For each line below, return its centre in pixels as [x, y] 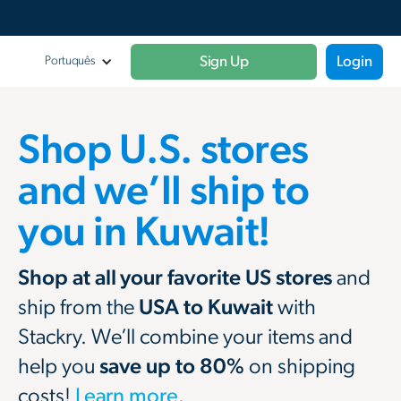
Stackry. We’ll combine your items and [186, 337]
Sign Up [224, 61]
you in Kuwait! [144, 233]
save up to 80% [171, 367]
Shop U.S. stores [163, 150]
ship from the [77, 308]
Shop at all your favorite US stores [178, 278]
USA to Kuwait [204, 308]
